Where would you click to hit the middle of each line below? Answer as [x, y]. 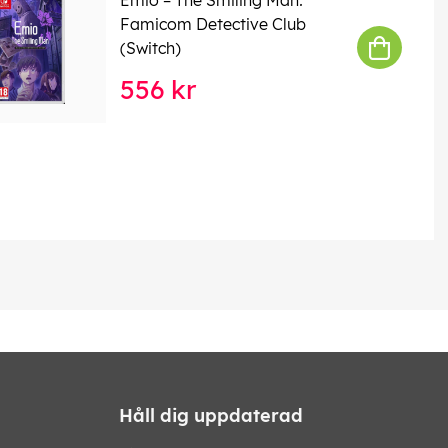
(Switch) [150, 47]
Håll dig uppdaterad [211, 416]
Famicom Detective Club [212, 23]
